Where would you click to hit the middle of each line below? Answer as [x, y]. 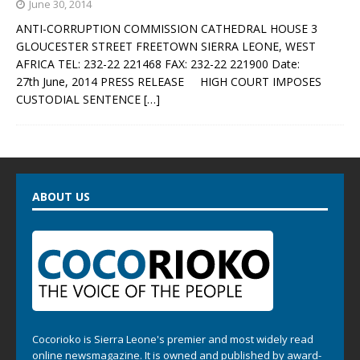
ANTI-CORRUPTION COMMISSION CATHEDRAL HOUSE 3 [167, 28]
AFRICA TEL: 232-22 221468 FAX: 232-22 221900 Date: [160, 63]
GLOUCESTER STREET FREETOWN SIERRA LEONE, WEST [166, 46]
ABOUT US [61, 196]
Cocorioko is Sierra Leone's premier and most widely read [173, 339]
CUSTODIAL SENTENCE [80, 99]
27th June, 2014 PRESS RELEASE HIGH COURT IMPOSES [169, 81]
